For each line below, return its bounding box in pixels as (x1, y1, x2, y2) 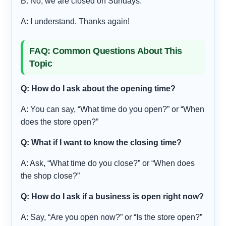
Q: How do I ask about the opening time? (21, 84, 176, 93)
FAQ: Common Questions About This (29, 46, 183, 56)
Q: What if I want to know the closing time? (21, 138, 182, 147)
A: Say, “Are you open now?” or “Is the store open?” (21, 213, 203, 222)
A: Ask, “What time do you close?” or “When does (21, 159, 195, 168)
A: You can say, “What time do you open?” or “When (21, 105, 205, 114)
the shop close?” (21, 172, 80, 181)
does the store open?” (21, 118, 99, 127)
